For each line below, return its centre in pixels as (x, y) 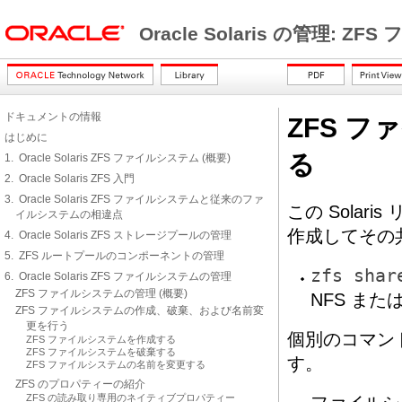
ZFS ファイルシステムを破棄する (101, 352)
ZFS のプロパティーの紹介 (80, 384)
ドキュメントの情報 (53, 117)
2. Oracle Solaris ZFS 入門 (70, 179)
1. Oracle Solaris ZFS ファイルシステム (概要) (118, 158)
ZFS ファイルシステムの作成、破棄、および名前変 (140, 310)
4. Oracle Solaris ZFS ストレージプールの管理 (118, 235)
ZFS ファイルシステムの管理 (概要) (101, 293)
